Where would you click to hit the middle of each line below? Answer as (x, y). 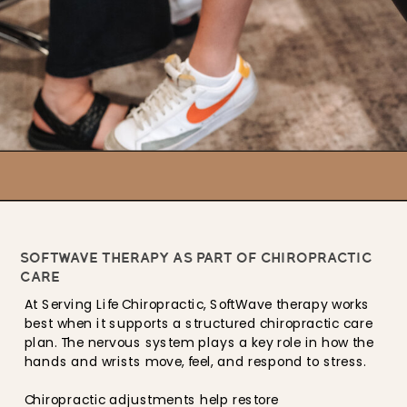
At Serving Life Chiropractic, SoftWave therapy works (196, 304)
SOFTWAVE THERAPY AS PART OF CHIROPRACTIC (196, 258)
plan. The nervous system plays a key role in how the (199, 342)
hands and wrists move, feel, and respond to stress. (195, 362)
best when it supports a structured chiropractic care (199, 323)
